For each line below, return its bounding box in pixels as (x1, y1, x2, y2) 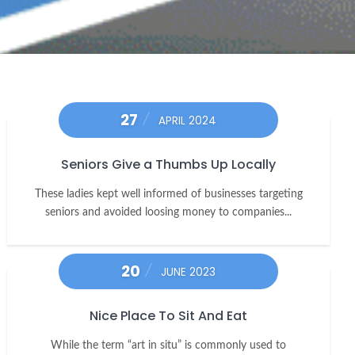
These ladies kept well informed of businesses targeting (34, 188, 303, 200)
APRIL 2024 (158, 113, 217, 129)
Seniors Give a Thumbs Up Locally (61, 155, 277, 174)
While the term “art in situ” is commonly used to (51, 339, 287, 352)
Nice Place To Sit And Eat (90, 307, 248, 326)
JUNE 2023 (161, 265, 216, 281)
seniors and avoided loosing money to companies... (45, 206, 292, 219)
